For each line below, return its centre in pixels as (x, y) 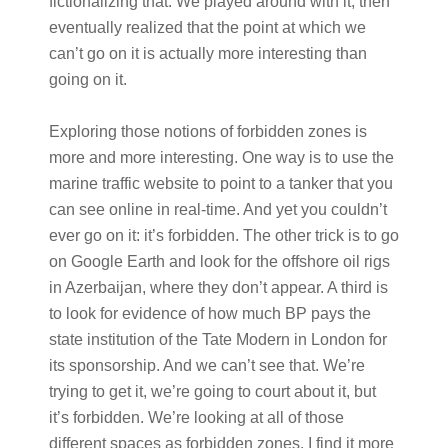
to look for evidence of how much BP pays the (209, 313)
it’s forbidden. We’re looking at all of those (196, 417)
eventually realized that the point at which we (207, 27)
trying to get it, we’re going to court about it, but (212, 391)
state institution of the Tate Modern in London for (217, 339)
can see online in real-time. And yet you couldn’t (217, 209)
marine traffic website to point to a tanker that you (220, 183)
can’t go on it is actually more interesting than (207, 53)
